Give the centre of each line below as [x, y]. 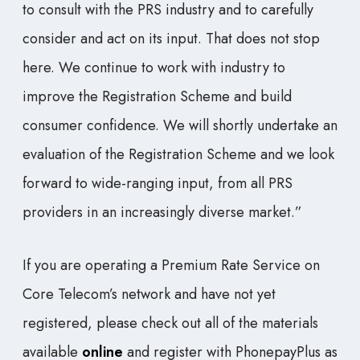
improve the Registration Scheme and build [157, 97]
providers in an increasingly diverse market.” [162, 213]
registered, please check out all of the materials [170, 323]
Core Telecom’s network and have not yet [149, 295]
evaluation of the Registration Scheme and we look [178, 155]
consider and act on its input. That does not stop [171, 39]
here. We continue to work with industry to [154, 68]
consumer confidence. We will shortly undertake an [180, 126]
